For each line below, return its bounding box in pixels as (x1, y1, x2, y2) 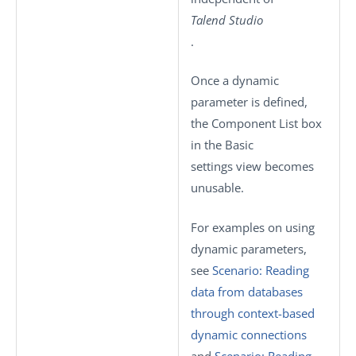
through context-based (191, 304, 315, 321)
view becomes (233, 158, 314, 174)
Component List (211, 115, 298, 131)
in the (191, 137, 225, 153)
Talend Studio (191, 11, 263, 28)
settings (191, 158, 233, 174)
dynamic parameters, (191, 240, 307, 257)
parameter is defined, (191, 94, 308, 110)
